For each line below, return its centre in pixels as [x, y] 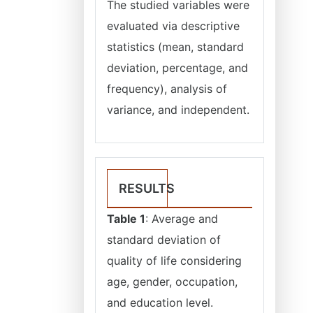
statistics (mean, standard [175, 47]
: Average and [182, 219]
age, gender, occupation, [172, 282]
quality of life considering [174, 261]
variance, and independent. [178, 110]
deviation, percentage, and [177, 68]
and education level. [160, 303]
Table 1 [126, 219]
